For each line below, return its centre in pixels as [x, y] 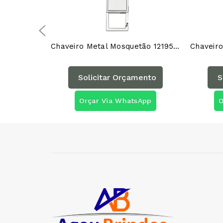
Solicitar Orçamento [117, 77]
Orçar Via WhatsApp [115, 101]
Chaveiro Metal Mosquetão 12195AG [176, 46]
